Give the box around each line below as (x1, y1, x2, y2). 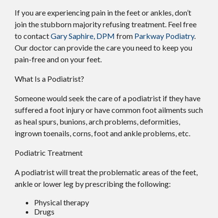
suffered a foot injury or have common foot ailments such (15, 105, 203, 114)
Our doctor (15, 42, 52, 52)
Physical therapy (34, 197, 89, 207)
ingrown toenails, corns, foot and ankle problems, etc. (15, 128, 190, 138)
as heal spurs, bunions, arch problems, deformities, (15, 116, 180, 126)
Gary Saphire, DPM (51, 31, 115, 40)
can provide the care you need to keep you (52, 42, 192, 52)
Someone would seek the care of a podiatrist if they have (15, 93, 200, 103)
